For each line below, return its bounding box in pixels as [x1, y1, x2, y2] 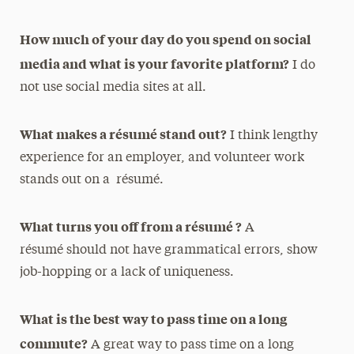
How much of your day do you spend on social [19, 30, 311, 47]
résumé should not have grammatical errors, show [19, 244, 318, 257]
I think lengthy [226, 130, 318, 142]
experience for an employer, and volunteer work [19, 152, 304, 164]
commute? [19, 334, 88, 352]
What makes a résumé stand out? [19, 125, 227, 142]
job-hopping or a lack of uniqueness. [19, 266, 234, 279]
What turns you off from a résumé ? [19, 217, 242, 235]
